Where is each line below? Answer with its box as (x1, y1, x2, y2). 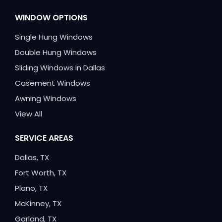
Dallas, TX (15, 152, 49, 163)
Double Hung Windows (15, 47, 97, 58)
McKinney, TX (15, 198, 61, 209)
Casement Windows (15, 78, 90, 89)
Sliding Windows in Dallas (15, 62, 105, 73)
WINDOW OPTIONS (15, 12, 88, 24)
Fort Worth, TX (15, 167, 66, 178)
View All (15, 109, 42, 119)
